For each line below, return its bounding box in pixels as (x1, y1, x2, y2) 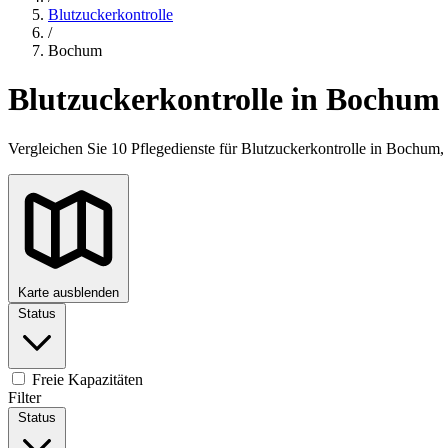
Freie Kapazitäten (28, 370, 143, 388)
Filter (8, 388, 41, 406)
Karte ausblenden (18, 284, 119, 300)
